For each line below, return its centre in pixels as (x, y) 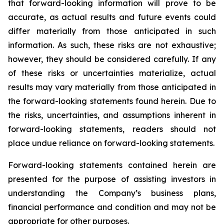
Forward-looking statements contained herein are (112, 165)
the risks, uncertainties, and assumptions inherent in (112, 115)
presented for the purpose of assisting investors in (112, 179)
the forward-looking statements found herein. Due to (112, 101)
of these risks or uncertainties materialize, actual (112, 73)
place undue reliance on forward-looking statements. (111, 143)
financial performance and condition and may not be (112, 207)
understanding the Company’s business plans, (112, 193)
